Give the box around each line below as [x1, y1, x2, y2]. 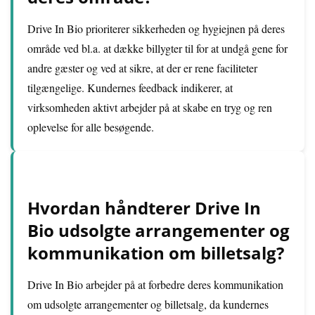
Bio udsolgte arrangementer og [27, 219, 290, 242]
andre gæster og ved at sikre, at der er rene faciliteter [27, 60, 257, 75]
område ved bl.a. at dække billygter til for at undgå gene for [27, 41, 288, 56]
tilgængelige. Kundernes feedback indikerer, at [27, 80, 233, 95]
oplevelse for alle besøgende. [27, 120, 154, 134]
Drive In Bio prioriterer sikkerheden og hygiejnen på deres [27, 21, 285, 36]
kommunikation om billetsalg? [27, 241, 284, 264]
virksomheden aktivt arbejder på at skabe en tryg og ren [27, 100, 272, 115]
